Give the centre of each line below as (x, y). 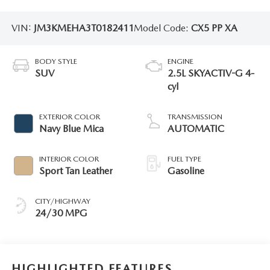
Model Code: (162, 28)
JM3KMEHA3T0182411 (83, 28)
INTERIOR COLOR (69, 159)
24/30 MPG (61, 213)
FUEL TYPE (184, 159)
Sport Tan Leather (76, 171)
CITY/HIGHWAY (62, 201)
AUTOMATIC (196, 129)
